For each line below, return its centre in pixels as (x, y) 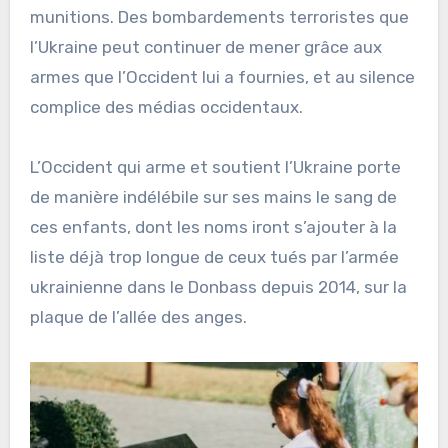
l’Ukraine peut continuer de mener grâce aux (205, 47)
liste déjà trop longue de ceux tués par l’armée (214, 257)
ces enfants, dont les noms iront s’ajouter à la (213, 227)
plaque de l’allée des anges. (138, 317)
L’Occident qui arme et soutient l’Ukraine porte (215, 167)
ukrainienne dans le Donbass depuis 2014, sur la (218, 287)
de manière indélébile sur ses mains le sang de (213, 197)
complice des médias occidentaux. (166, 107)
